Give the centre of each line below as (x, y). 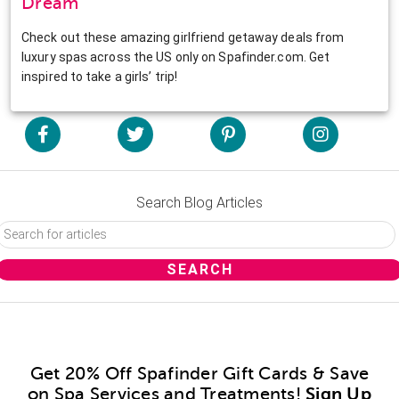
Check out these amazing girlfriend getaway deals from (183, 37)
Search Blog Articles (199, 202)
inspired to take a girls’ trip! (100, 76)
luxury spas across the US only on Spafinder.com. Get (176, 57)
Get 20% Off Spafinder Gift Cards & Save (199, 373)
